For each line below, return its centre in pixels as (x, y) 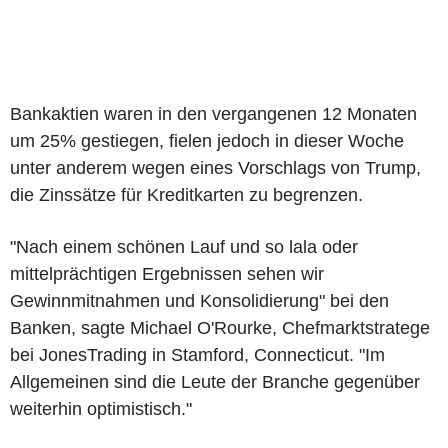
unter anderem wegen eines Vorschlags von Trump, (215, 167)
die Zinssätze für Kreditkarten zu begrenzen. (186, 194)
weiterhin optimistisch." (101, 408)
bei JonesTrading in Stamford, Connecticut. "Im (197, 354)
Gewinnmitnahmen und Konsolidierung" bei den (199, 300)
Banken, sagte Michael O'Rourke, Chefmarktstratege (220, 327)
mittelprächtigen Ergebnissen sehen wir (167, 273)
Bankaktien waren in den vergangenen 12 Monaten (213, 113)
